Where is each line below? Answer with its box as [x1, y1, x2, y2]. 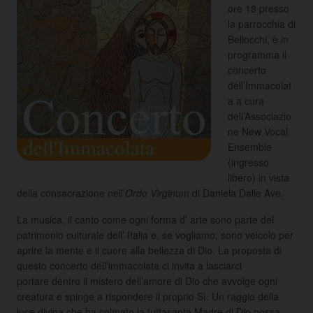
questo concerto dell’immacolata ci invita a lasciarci [17, 258, 242, 272]
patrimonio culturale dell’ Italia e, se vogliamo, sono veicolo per [17, 227, 293, 242]
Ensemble [228, 139, 272, 154]
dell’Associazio [228, 108, 291, 123]
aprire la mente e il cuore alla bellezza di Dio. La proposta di [17, 242, 282, 257]
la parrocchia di [228, 16, 296, 31]
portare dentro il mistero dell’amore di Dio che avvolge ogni [17, 273, 277, 288]
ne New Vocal [228, 124, 288, 138]
